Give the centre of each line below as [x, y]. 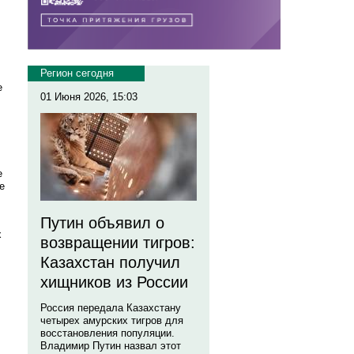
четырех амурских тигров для [112, 320]
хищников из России [114, 282]
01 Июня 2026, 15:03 [89, 97]
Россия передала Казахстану [111, 308]
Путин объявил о [102, 223]
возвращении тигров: [118, 243]
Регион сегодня [77, 73]
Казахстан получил [110, 262]
